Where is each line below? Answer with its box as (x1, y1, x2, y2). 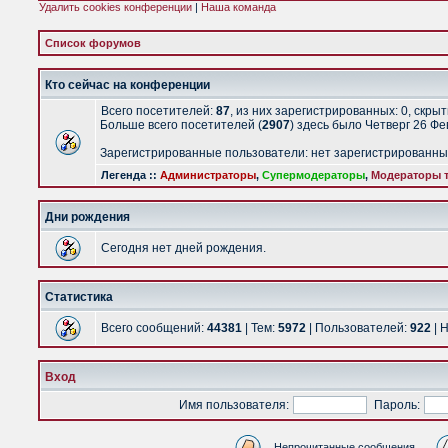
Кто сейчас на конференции (45, 78, 210, 92)
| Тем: (242, 321, 278, 335)
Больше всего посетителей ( (100, 118, 262, 132)
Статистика (45, 290, 113, 304)
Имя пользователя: (179, 398, 289, 412)
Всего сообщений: (101, 321, 207, 335)
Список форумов (45, 37, 141, 49)
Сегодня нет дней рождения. (101, 241, 266, 255)
